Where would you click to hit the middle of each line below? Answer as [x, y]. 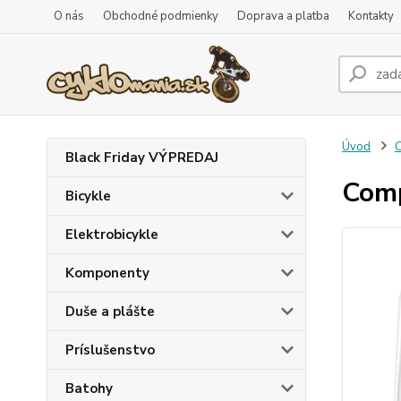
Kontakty [371, 16]
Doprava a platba [283, 16]
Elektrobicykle [112, 235]
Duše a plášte [110, 311]
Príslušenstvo [110, 350]
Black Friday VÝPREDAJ [142, 158]
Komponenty [107, 273]
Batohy [89, 388]
